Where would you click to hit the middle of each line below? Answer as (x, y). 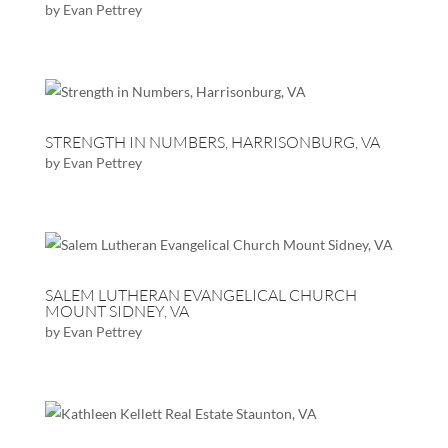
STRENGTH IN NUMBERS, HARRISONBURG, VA (212, 142)
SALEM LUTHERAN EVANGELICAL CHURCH (200, 295)
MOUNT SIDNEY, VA (116, 311)
